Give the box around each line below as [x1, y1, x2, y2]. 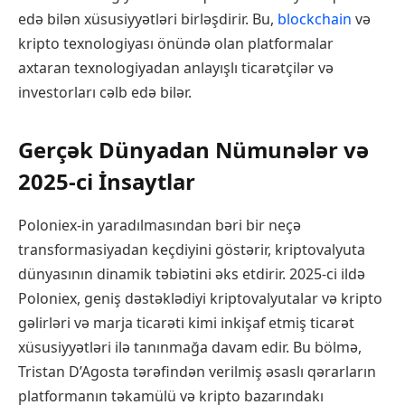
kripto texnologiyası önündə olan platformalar [18, 33, 334, 54]
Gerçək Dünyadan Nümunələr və [18, 135, 369, 165]
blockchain [278, 9, 352, 30]
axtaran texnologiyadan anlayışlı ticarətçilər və [18, 58, 334, 79]
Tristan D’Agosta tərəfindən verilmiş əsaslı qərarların [18, 362, 376, 382]
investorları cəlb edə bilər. [18, 82, 192, 103]
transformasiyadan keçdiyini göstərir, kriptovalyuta [18, 240, 365, 260]
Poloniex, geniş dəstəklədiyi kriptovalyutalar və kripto [18, 288, 382, 309]
